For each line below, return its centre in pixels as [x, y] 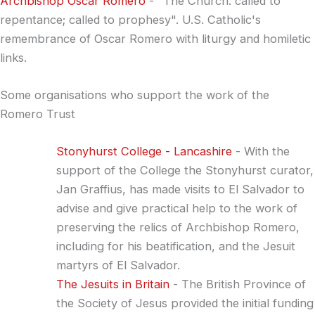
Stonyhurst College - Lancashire [144, 151]
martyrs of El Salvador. [118, 265]
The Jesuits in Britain [113, 284]
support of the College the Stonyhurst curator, [185, 170]
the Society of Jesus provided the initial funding [185, 303]
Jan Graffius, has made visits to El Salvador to [180, 189]
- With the [261, 151]
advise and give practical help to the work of [177, 208]
